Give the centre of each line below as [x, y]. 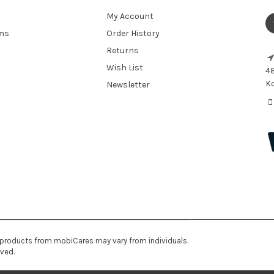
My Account [130, 16]
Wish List [124, 68]
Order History [133, 33]
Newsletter [128, 85]
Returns [122, 50]
